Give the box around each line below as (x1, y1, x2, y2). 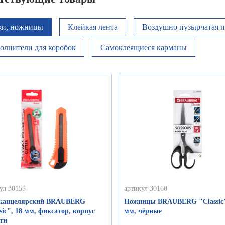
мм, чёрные (124, 207, 162, 215)
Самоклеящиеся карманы (100, 43, 187, 52)
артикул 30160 (124, 185, 168, 193)
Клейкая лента (67, 23, 118, 32)
